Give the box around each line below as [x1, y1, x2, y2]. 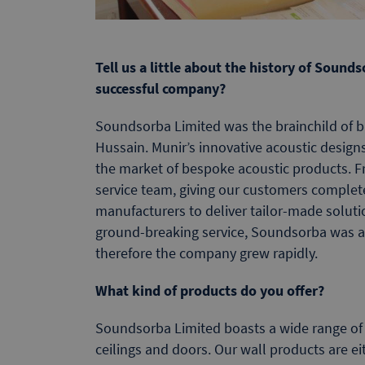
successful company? [95, 78, 226, 98]
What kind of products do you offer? [95, 280, 324, 300]
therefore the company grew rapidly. [95, 243, 318, 262]
